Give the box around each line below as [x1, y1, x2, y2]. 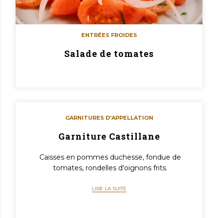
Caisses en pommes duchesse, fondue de [39, 153, 181, 162]
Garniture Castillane [58, 130, 160, 142]
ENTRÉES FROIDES [81, 31, 137, 38]
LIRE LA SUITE [91, 185, 127, 192]
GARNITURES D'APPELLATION [65, 114, 153, 121]
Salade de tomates [64, 48, 154, 59]
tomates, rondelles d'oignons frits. [53, 163, 167, 172]
